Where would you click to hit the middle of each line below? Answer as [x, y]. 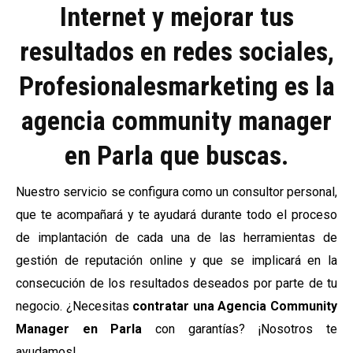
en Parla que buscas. [176, 155]
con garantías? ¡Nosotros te [247, 329]
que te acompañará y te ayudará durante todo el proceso [176, 215]
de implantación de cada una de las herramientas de [176, 238]
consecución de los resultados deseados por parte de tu [176, 283]
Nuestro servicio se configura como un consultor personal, [176, 192]
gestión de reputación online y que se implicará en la [176, 260]
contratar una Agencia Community [235, 306]
